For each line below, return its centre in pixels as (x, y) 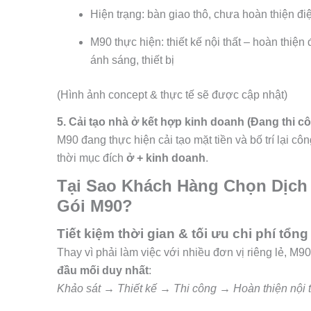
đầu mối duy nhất (103, 271)
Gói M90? (95, 205)
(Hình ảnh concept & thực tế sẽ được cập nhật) (172, 94)
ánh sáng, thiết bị (132, 60)
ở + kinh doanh (166, 158)
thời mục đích (92, 158)
